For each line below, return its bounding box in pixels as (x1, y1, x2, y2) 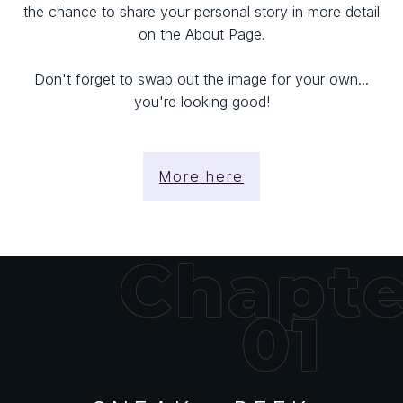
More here (159, 166, 244, 185)
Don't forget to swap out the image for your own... (34, 69, 369, 88)
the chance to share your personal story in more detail (23, 2, 380, 21)
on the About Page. (138, 24, 265, 43)
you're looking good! (133, 92, 270, 111)
